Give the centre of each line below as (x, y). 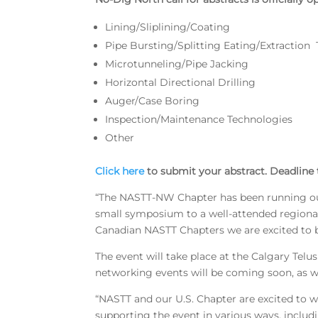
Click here (120, 171)
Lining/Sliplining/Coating (168, 27)
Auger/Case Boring (153, 101)
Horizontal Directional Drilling (181, 83)
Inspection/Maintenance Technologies (199, 120)
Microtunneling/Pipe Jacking (177, 64)
